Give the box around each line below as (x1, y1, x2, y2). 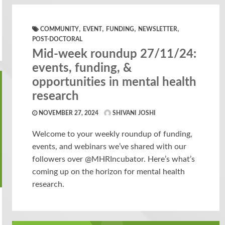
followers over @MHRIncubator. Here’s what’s (32, 155, 195, 163)
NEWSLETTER (138, 26, 178, 32)
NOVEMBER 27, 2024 (37, 110, 99, 116)
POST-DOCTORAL (32, 36, 83, 42)
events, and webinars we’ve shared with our (32, 143, 187, 151)
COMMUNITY (40, 26, 79, 32)
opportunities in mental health (32, 76, 197, 88)
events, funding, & (32, 62, 132, 74)
